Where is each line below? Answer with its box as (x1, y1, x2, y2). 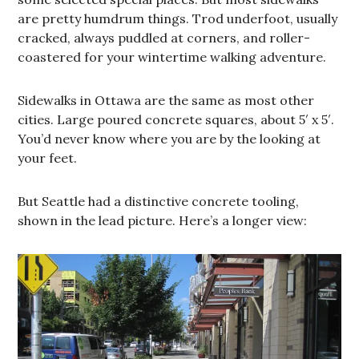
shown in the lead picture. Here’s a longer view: (18, 212, 308, 229)
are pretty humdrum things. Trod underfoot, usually (18, 10, 338, 27)
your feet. (18, 150, 78, 167)
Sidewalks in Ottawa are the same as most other (18, 92, 315, 109)
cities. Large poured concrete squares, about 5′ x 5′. (18, 111, 335, 128)
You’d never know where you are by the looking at (18, 131, 321, 147)
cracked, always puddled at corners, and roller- (18, 30, 311, 46)
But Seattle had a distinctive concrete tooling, (18, 193, 300, 210)
